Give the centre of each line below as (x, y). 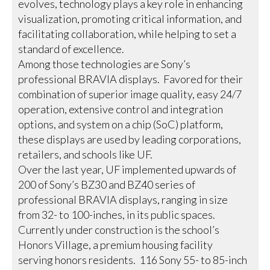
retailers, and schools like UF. (86, 154)
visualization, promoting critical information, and (130, 18)
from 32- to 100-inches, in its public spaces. (118, 214)
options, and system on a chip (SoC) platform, (121, 124)
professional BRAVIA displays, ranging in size (123, 199)
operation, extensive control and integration (121, 109)
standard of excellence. (71, 49)
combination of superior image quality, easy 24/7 (130, 94)
